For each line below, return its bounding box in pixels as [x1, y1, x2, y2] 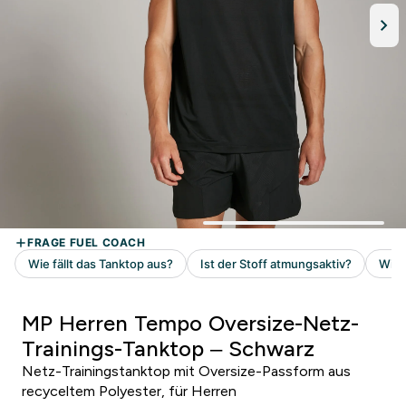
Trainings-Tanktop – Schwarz [22, 336, 314, 361]
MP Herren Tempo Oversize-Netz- [22, 311, 359, 335]
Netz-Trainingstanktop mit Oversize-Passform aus [22, 363, 351, 379]
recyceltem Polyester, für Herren [22, 383, 237, 399]
